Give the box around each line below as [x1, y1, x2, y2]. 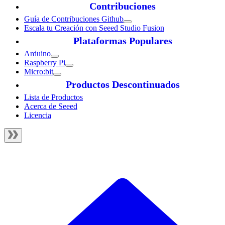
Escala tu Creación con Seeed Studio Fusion [24, 24, 164, 33]
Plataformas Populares [73, 35, 172, 47]
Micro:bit [24, 67, 53, 76]
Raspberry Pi [24, 58, 65, 67]
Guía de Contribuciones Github [24, 15, 124, 24]
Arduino [24, 49, 51, 58]
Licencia [24, 111, 51, 120]
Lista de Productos [24, 93, 83, 102]
